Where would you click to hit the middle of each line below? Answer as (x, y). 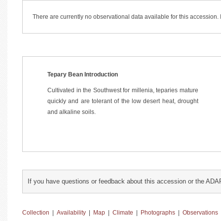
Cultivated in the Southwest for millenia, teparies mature (123, 90)
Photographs (158, 213)
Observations (200, 213)
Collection (36, 213)
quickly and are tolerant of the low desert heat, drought (123, 101)
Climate (123, 213)
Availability (71, 213)
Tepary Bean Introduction (83, 74)
